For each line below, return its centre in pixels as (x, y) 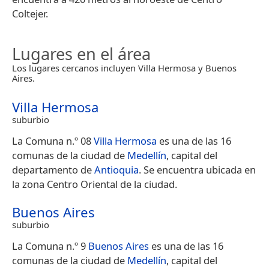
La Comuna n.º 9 (50, 246)
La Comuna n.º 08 (53, 141)
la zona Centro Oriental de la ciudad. (95, 184)
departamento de (53, 170)
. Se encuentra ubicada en (197, 170)
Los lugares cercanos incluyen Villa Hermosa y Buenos (124, 68)
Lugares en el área (81, 54)
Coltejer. (30, 14)
